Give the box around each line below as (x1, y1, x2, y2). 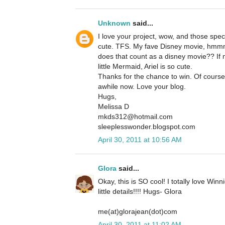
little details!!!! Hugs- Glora (98, 187, 182, 196)
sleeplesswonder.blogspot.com (98, 123, 195, 131)
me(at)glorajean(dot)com (98, 207, 177, 216)
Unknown (98, 19, 131, 28)
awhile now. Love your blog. (98, 82, 186, 91)
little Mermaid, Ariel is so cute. (98, 62, 192, 71)
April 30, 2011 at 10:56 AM (98, 136, 182, 144)
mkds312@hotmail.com (98, 113, 173, 121)
